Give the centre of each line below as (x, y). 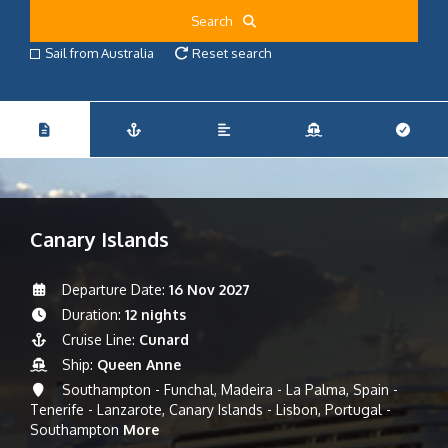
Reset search (230, 53)
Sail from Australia (99, 53)
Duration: (91, 314)
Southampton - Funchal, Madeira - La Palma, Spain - (227, 389)
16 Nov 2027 (209, 289)
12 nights (155, 314)
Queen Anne (138, 364)
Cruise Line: (98, 339)
